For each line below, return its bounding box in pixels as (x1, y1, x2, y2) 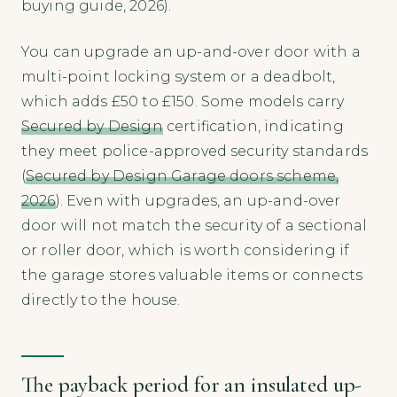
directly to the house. (21, 291, 181, 308)
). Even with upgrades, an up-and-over (55, 191, 341, 209)
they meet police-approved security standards (21, 142, 369, 160)
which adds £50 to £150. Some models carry (21, 92, 345, 110)
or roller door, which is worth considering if (21, 241, 350, 259)
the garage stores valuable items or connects (21, 266, 363, 284)
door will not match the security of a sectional (21, 216, 368, 234)
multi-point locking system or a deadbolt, (21, 67, 336, 85)
